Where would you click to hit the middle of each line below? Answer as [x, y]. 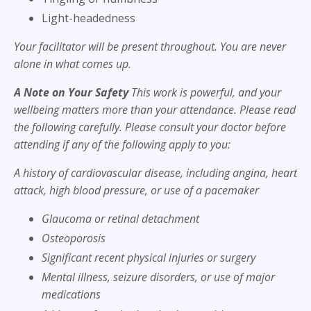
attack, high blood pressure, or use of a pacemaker [136, 190]
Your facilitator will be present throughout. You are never [150, 46]
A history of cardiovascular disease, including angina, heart [155, 173]
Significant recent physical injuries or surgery [149, 258]
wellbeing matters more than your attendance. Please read [155, 109]
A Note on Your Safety [71, 92]
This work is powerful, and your [205, 92]
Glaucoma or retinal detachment [120, 218]
